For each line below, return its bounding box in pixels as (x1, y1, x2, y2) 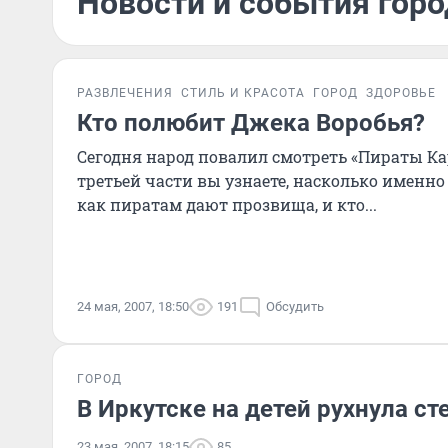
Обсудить (266, 299, 324, 314)
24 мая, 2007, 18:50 (77, 299, 189, 314)
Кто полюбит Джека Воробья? (77, 109, 425, 137)
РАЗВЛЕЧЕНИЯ (77, 86, 173, 100)
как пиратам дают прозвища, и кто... (77, 194, 377, 215)
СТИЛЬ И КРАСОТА (181, 86, 305, 100)
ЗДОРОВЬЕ (366, 86, 436, 100)
